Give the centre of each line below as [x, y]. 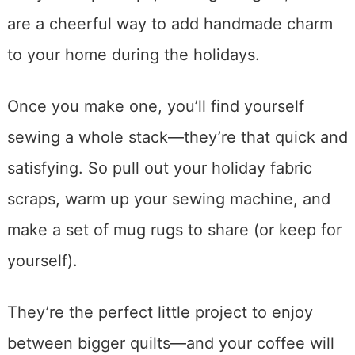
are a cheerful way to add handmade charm [170, 24]
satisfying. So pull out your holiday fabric [159, 168]
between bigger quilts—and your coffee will [170, 344]
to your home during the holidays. [133, 55]
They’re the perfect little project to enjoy [160, 313]
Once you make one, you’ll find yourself [155, 107]
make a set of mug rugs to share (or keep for [174, 230]
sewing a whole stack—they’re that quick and [177, 137]
